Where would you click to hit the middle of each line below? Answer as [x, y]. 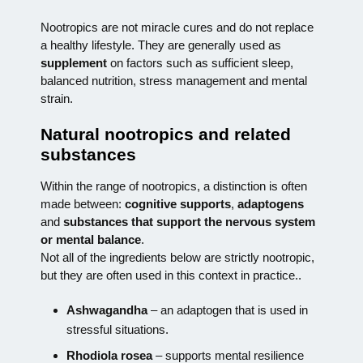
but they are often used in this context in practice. [169, 275]
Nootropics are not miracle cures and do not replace [177, 27]
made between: [83, 203]
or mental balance [91, 239]
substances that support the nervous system [189, 221]
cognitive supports [178, 203]
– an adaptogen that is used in [228, 310]
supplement [74, 62]
